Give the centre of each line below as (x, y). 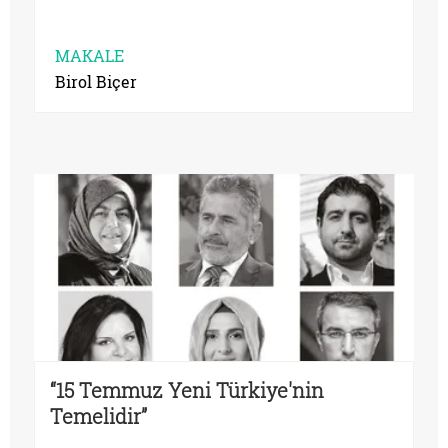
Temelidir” (98, 416)
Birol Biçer (96, 81)
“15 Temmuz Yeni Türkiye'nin (187, 390)
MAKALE (89, 55)
